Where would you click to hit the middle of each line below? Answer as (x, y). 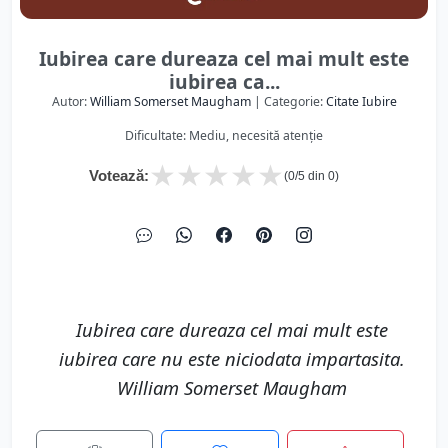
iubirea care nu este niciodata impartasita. (232, 358)
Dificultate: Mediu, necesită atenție (224, 135)
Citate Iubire (361, 101)
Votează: (119, 175)
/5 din (311, 176)
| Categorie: (288, 101)
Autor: (70, 101)
